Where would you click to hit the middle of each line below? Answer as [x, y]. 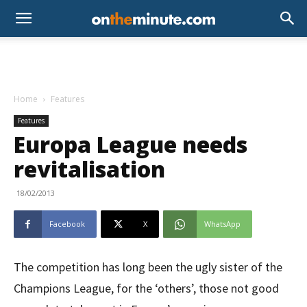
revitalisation [89, 169]
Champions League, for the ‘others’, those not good [146, 288]
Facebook [67, 224]
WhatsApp [222, 224]
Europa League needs [131, 144]
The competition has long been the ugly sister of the [148, 267]
